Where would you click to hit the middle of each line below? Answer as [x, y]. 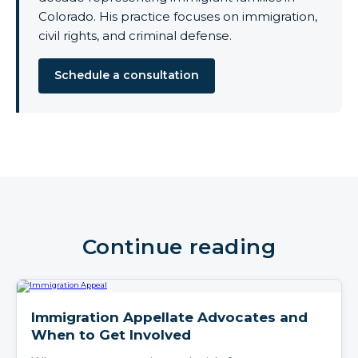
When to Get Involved [111, 334]
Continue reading [179, 247]
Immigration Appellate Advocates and [169, 317]
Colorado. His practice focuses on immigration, [178, 16]
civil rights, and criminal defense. [135, 35]
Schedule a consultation [127, 76]
